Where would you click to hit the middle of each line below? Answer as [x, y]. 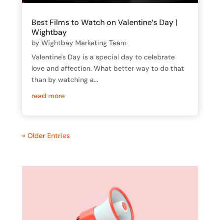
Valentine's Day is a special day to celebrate [103, 57]
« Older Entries [46, 136]
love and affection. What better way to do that [108, 69]
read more [48, 96]
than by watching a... [65, 80]
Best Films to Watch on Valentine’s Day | [104, 23]
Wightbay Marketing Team [84, 43]
